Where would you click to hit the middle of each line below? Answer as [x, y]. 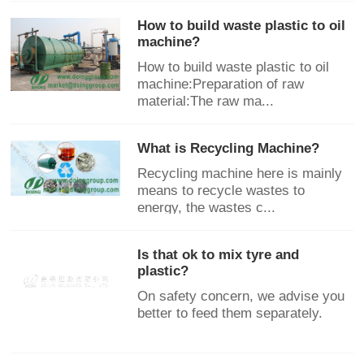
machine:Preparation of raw [221, 84]
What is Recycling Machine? [229, 149]
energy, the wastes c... [207, 208]
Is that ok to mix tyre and [219, 255]
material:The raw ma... [206, 102]
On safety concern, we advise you [241, 297]
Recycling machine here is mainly [240, 174]
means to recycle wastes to [221, 191]
